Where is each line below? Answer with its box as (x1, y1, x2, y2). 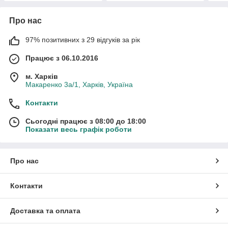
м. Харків (25, 72, 58, 80)
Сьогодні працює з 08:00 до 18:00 (25, 117, 146, 125)
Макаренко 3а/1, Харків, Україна (25, 80, 133, 89)
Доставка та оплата (10, 206, 80, 215)
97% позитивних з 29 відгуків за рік (25, 35, 140, 44)
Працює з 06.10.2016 (25, 53, 98, 62)
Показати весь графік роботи (25, 125, 132, 133)
